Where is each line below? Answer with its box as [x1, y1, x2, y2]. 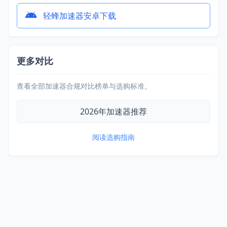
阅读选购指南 [92, 132, 135, 142]
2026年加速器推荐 [80, 105, 147, 117]
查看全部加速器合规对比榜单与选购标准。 [17, 81, 152, 91]
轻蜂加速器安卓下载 [43, 10, 116, 21]
